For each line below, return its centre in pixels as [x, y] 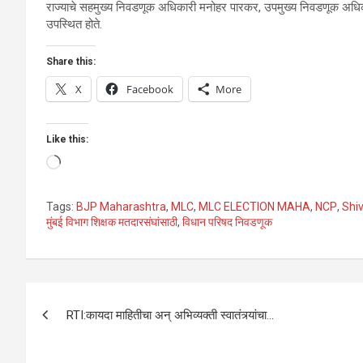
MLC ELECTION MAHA [254, 206]
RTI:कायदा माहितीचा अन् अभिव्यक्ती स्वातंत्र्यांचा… [170, 315]
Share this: [71, 61]
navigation [85, 331]
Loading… [85, 162]
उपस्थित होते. [74, 24]
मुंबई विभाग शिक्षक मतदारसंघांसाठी [112, 222]
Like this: [67, 139]
